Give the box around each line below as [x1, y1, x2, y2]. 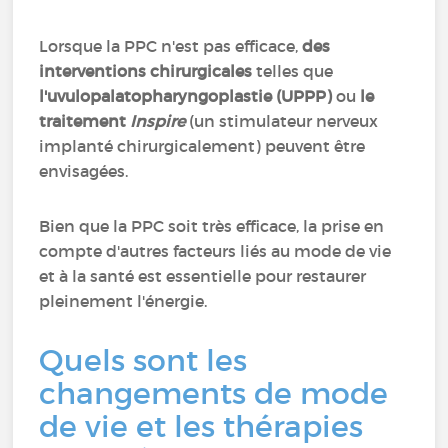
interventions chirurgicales [39, 61, 253, 81]
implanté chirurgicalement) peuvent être [39, 136, 366, 156]
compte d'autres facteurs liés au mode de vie [39, 241, 392, 261]
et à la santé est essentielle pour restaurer [39, 266, 367, 286]
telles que [252, 61, 334, 81]
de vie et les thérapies [39, 408, 364, 445]
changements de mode [39, 375, 389, 412]
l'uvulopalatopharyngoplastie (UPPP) [39, 86, 333, 106]
